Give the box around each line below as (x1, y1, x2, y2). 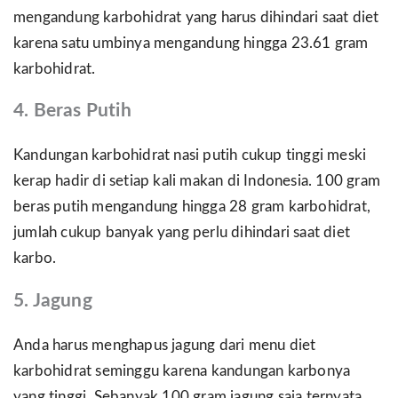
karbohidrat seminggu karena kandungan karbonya (13, 363, 351, 378)
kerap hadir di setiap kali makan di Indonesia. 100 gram (13, 174, 381, 189)
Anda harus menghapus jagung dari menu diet (13, 338, 316, 353)
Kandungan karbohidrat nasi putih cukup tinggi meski (13, 148, 367, 163)
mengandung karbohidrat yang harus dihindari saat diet (13, 10, 379, 25)
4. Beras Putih (13, 101, 131, 121)
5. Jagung (13, 291, 92, 310)
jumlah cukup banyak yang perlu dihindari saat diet (13, 226, 351, 241)
